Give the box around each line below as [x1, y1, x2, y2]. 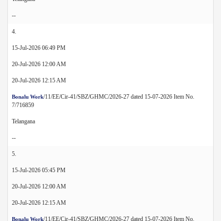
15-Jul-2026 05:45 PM [12, 166, 66, 174]
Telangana [12, 117, 35, 125]
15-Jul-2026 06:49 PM [12, 44, 66, 51]
